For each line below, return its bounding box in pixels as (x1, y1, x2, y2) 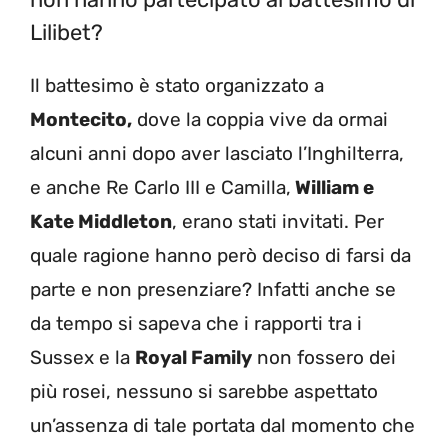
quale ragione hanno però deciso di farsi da (30, 243, 411, 267)
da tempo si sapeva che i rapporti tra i (30, 311, 362, 335)
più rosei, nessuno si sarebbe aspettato (30, 379, 378, 403)
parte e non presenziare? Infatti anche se (30, 277, 396, 301)
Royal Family (135, 345, 252, 369)
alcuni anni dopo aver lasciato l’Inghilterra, (30, 141, 404, 165)
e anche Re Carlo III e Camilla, (30, 175, 291, 199)
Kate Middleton (30, 209, 172, 233)
